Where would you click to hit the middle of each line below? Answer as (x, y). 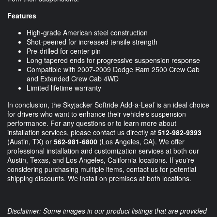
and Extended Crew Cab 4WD (73, 79)
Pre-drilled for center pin (64, 51)
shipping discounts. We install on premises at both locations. (99, 178)
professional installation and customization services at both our (103, 151)
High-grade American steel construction (87, 33)
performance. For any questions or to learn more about (92, 123)
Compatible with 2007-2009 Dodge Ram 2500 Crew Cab (113, 70)
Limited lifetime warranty (64, 88)
